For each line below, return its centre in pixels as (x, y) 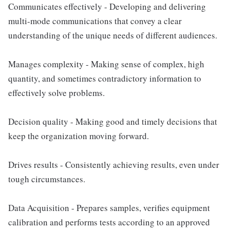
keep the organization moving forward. (79, 136)
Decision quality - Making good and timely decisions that (113, 121)
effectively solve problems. (56, 93)
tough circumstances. (47, 179)
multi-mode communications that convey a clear (95, 21)
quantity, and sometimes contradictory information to (105, 78)
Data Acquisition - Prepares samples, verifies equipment (109, 208)
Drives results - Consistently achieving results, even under (114, 165)
